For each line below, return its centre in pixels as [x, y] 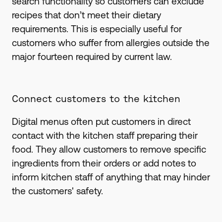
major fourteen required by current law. [92, 56]
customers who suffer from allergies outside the [111, 42]
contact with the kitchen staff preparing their [105, 135]
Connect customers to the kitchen [96, 99]
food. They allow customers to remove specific [109, 149]
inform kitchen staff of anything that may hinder [111, 177]
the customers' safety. [57, 191]
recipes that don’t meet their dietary [86, 15]
